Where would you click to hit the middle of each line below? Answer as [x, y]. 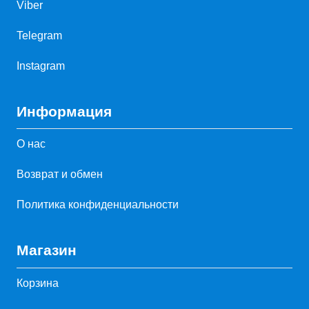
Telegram [39, 35]
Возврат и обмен [60, 175]
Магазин [47, 250]
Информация [64, 111]
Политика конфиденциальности [98, 205]
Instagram [41, 66]
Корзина [38, 283]
